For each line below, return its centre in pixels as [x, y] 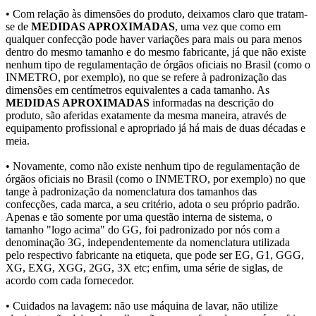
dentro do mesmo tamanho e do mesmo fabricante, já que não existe [156, 52]
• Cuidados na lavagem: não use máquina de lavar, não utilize [142, 306]
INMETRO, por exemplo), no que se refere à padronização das [146, 78]
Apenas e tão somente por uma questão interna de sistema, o [139, 217]
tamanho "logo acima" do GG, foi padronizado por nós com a [143, 230]
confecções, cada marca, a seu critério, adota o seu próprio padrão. [153, 205]
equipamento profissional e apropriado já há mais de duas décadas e [156, 128]
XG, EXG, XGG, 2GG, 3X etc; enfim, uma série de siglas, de [144, 268]
